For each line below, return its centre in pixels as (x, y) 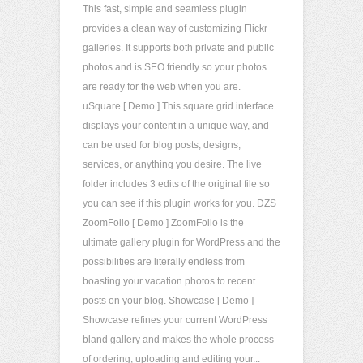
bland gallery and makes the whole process (178, 340)
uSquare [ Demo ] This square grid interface (178, 106)
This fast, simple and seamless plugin (165, 9)
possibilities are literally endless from (164, 262)
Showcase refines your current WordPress (175, 320)
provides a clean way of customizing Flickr (175, 28)
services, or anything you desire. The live (172, 164)
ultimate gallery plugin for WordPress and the (181, 242)
